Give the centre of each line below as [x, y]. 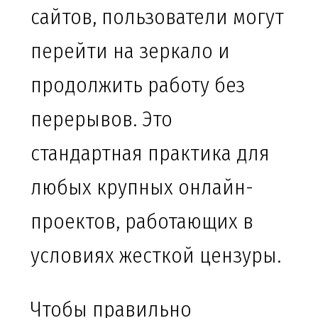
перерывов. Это [102, 120]
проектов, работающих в [142, 222]
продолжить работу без [138, 86]
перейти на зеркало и [130, 51]
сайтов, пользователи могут [157, 17]
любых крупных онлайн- [142, 188]
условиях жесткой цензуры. [156, 256]
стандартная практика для [150, 154]
